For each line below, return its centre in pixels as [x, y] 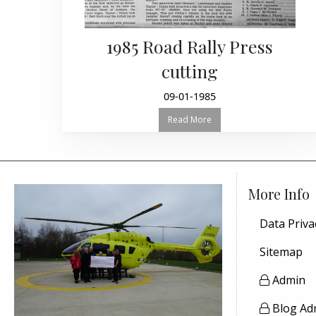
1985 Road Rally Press [190, 46]
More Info [279, 193]
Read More [190, 119]
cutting [190, 71]
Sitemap [281, 251]
